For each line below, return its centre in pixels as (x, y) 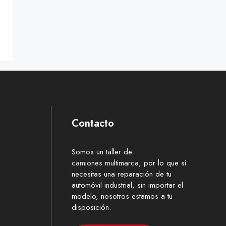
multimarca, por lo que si (144, 163)
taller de (119, 152)
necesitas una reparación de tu (122, 174)
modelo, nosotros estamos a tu (122, 196)
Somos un (89, 152)
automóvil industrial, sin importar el (127, 185)
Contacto (93, 124)
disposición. (91, 208)
